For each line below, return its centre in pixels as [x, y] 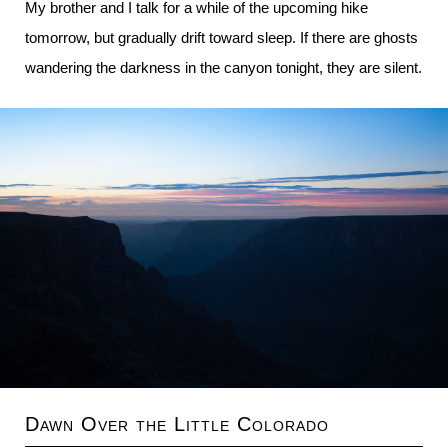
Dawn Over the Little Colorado [177, 424]
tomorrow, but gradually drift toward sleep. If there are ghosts [221, 37]
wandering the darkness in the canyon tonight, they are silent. [223, 67]
